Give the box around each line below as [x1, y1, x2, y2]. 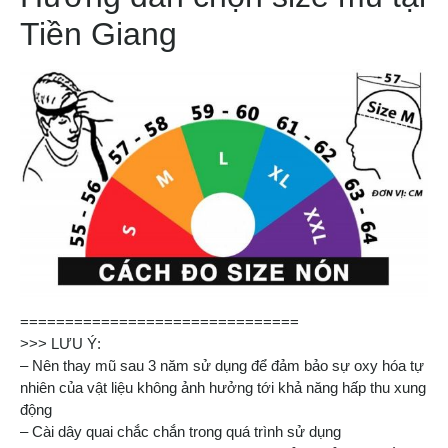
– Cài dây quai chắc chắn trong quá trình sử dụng [20, 423, 341, 441]
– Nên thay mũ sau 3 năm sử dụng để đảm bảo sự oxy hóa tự [20, 357, 424, 375]
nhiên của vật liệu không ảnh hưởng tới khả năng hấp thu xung [20, 379, 426, 397]
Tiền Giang [20, 16, 177, 53]
